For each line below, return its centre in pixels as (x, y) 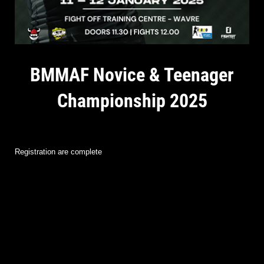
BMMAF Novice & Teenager (132, 75)
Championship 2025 (132, 100)
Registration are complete (58, 151)
